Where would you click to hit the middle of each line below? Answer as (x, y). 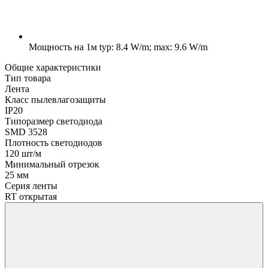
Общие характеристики (53, 67)
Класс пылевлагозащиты (55, 99)
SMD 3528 (26, 132)
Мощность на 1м (63, 47)
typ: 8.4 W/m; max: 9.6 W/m (152, 47)
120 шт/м (23, 153)
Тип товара (28, 78)
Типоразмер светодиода (54, 121)
